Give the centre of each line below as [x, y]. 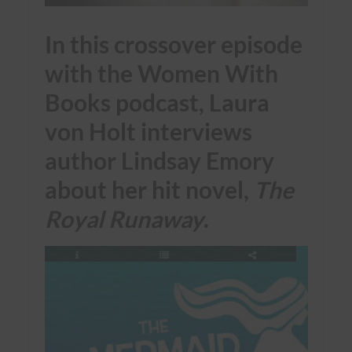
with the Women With [161, 74]
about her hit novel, [149, 190]
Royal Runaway [124, 219]
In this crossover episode [173, 45]
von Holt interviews [148, 132]
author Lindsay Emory [159, 161]
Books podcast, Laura [157, 103]
